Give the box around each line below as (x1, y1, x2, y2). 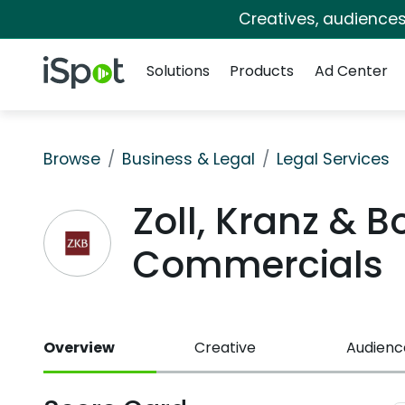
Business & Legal (122, 148, 255, 170)
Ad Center (314, 61, 388, 81)
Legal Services (277, 148, 390, 170)
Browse (43, 148, 100, 170)
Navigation (138, 38, 213, 59)
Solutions (146, 61, 210, 81)
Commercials (132, 239, 383, 290)
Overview (43, 337, 115, 358)
